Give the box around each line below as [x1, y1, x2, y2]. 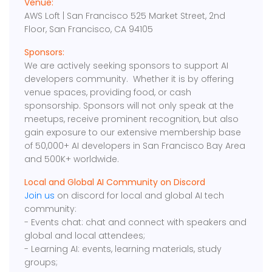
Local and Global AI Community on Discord [24, 176, 206, 189]
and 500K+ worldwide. [24, 153, 120, 166]
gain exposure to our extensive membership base [24, 126, 242, 139]
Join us [24, 189, 55, 202]
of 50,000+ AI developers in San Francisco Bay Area [24, 140, 246, 152]
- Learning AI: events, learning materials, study [24, 243, 222, 256]
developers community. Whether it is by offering [24, 73, 234, 86]
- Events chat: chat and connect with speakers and [24, 216, 247, 229]
